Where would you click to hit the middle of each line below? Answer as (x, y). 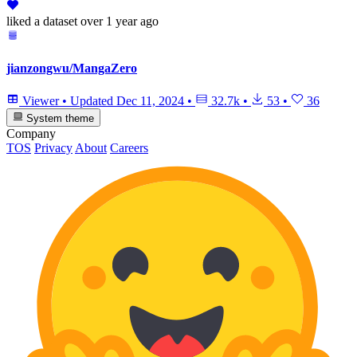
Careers (129, 147)
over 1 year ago (120, 21)
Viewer (41, 101)
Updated (93, 101)
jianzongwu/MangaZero (72, 69)
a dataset (54, 21)
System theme (59, 118)
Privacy (53, 147)
